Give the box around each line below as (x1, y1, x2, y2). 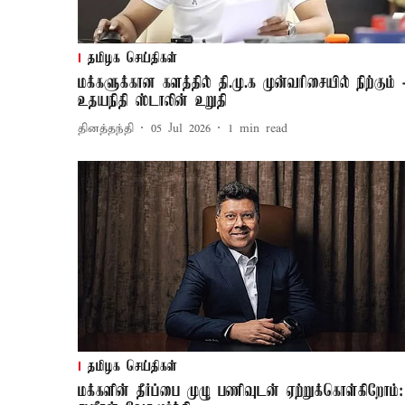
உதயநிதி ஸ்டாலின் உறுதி (78, 92, 227, 111)
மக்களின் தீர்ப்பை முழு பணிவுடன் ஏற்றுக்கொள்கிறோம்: (78, 382, 403, 401)
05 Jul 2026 (151, 120, 211, 137)
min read (240, 120, 287, 137)
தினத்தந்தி (78, 120, 134, 137)
